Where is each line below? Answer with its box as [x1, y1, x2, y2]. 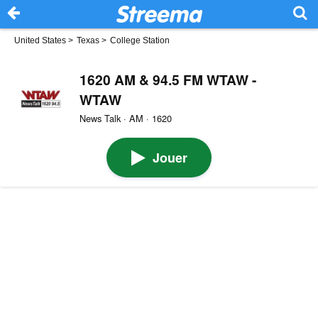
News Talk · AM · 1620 [79, 111, 172, 125]
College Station [110, 35, 170, 45]
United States [14, 35, 66, 45]
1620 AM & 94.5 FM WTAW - [79, 69, 256, 89]
